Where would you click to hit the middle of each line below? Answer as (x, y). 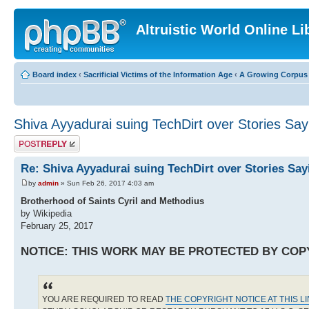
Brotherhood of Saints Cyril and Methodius (112, 201)
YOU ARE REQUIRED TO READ (104, 300)
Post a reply (34, 139)
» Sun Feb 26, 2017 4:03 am (106, 183)
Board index (54, 74)
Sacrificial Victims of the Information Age (158, 74)
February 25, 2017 (57, 226)
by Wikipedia (46, 214)
